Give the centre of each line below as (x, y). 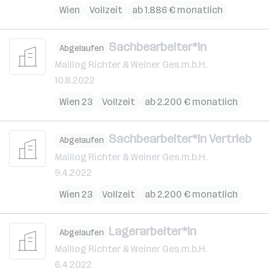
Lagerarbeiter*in (153, 231)
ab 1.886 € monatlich (177, 10)
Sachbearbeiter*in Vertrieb (180, 139)
